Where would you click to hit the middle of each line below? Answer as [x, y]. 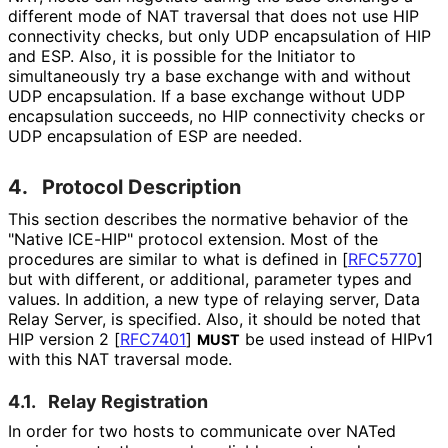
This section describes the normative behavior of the [208, 218]
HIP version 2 [61, 338]
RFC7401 [153, 338]
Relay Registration [128, 401]
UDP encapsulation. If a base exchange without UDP [206, 95]
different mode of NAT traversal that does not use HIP [213, 15]
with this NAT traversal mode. [119, 358]
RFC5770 [382, 258]
